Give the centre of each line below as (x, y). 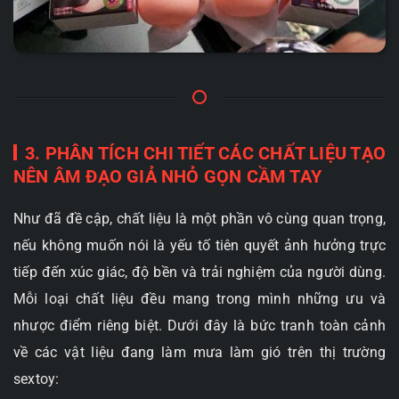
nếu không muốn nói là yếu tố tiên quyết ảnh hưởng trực (199, 245)
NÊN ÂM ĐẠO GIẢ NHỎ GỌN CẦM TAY (167, 176)
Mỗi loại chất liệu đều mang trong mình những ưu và (199, 298)
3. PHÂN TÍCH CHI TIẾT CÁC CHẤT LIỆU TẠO (205, 153)
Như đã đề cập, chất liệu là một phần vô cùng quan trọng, (199, 218)
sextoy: (37, 379)
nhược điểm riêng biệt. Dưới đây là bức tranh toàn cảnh (199, 325)
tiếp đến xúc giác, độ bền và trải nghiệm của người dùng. (199, 272)
